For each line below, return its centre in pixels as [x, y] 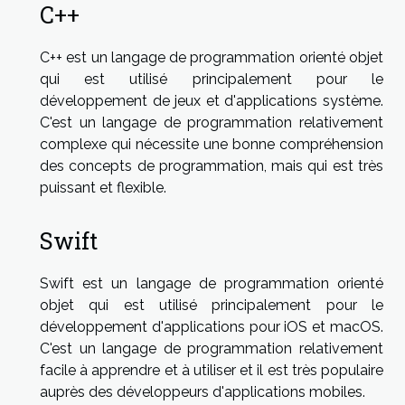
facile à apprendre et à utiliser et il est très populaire [212, 370]
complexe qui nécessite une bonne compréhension [212, 145]
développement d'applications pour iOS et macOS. [212, 326]
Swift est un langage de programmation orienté [212, 283]
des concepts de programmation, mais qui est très [212, 166]
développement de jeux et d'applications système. [212, 101]
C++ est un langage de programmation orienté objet [212, 58]
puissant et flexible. [103, 188]
